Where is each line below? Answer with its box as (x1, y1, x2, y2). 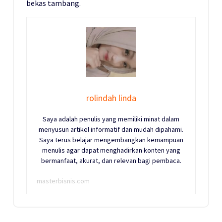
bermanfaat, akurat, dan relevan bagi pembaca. (41, 156, 181, 166)
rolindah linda (86, 92, 136, 104)
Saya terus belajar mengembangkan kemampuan (39, 135, 183, 145)
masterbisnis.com (37, 176, 90, 186)
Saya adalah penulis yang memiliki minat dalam (43, 114, 179, 124)
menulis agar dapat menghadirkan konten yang (42, 146, 180, 155)
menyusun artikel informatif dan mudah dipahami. (39, 125, 183, 134)
